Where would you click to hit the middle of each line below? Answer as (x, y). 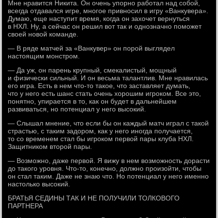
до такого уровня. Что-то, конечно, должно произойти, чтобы (105, 168)
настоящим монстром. (44, 56)
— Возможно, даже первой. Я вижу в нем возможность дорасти (109, 161)
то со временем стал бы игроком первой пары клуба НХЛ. (101, 139)
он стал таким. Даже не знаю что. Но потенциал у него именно (109, 176)
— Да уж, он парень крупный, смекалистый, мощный (92, 70)
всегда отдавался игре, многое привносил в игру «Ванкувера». (108, 11)
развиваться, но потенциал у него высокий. (77, 109)
